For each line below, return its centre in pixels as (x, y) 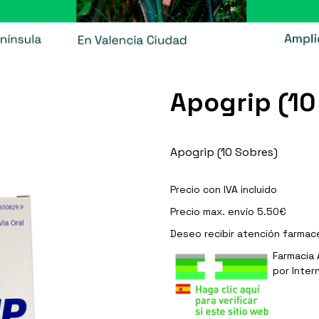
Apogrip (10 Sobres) (224, 152)
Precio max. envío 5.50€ (228, 211)
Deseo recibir (204, 233)
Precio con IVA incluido (224, 189)
